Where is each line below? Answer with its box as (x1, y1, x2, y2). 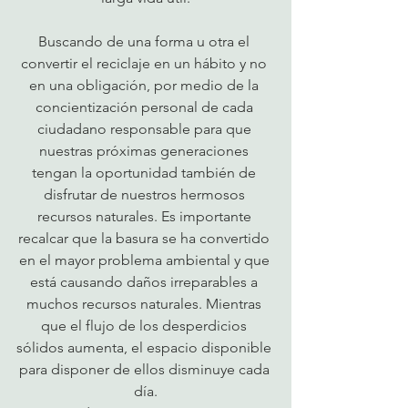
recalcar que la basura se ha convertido (18, 229, 273, 247)
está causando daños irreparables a (30, 273, 261, 291)
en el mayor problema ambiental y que (18, 251, 273, 269)
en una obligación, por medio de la (29, 76, 262, 94)
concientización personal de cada (35, 98, 257, 116)
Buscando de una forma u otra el (38, 33, 253, 50)
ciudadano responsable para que (36, 120, 255, 138)
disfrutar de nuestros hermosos (43, 186, 249, 203)
